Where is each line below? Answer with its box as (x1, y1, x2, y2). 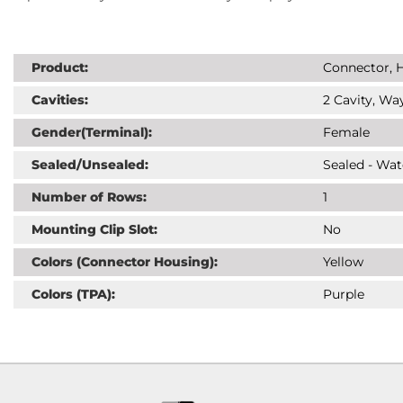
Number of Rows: (31, 189, 147, 205)
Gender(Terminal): (31, 124, 152, 140)
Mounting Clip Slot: (31, 221, 157, 237)
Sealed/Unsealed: (31, 157, 148, 173)
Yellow (322, 254, 363, 270)
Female (322, 124, 370, 140)
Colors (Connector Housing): (31, 254, 218, 270)
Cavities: (31, 92, 88, 108)
